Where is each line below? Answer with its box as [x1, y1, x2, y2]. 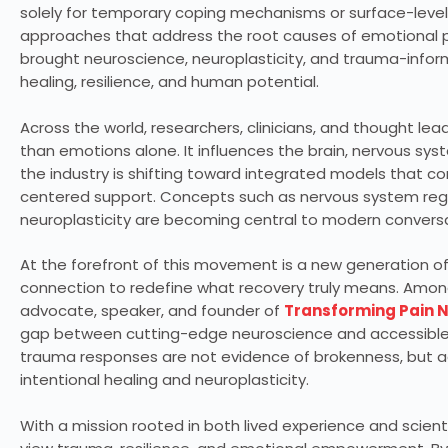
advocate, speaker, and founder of [20, 300, 284, 322]
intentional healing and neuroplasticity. [20, 369, 309, 391]
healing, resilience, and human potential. [20, 71, 319, 93]
